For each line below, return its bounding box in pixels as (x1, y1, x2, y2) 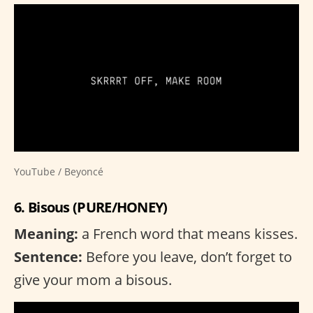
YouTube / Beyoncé (14, 164, 103, 178)
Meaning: (14, 224, 78, 243)
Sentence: (14, 247, 82, 266)
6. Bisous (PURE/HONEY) (14, 197, 168, 217)
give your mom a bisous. (14, 270, 172, 289)
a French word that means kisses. (78, 224, 298, 243)
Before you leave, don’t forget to (82, 247, 292, 266)
